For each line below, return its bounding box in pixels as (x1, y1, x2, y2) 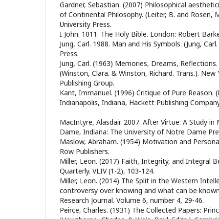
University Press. (60, 19, 111, 29)
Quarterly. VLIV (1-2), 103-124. (60, 166, 154, 175)
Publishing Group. (60, 78, 114, 88)
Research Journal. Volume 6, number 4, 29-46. (60, 195, 204, 205)
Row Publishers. (60, 146, 109, 156)
